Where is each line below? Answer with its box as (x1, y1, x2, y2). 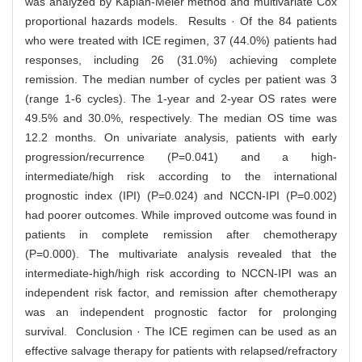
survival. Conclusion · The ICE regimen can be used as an (25, 325, 337, 339)
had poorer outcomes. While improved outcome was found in (25, 208, 337, 222)
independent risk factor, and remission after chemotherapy (25, 286, 337, 300)
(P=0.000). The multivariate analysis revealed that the (25, 247, 337, 261)
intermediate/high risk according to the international (25, 170, 337, 183)
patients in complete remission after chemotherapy (25, 228, 337, 242)
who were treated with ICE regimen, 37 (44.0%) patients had (25, 34, 337, 48)
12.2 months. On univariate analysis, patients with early (25, 131, 337, 145)
